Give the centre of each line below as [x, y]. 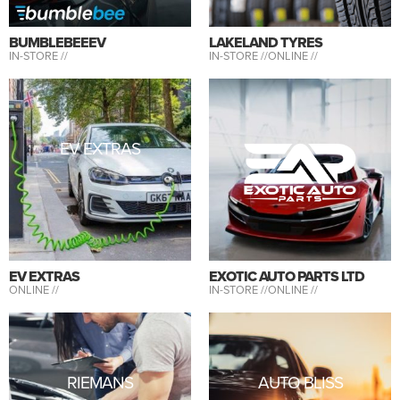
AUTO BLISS [300, 382]
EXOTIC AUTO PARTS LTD [287, 276]
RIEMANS [100, 382]
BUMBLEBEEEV [57, 42]
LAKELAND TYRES [266, 42]
